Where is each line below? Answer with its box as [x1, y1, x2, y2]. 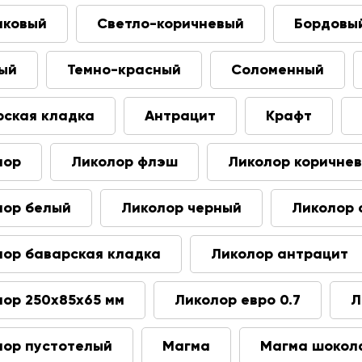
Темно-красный [67, 61, 181, 78]
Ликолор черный [121, 199, 242, 217]
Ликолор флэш [71, 153, 178, 170]
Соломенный [231, 61, 324, 78]
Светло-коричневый [97, 15, 244, 32]
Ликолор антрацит [211, 245, 348, 263]
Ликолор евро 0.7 [175, 291, 301, 309]
